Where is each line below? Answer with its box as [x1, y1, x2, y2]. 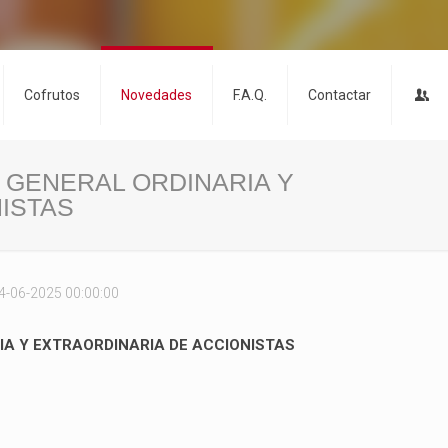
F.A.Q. [233, 87, 267, 103]
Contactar [308, 87, 371, 103]
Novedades [121, 87, 192, 103]
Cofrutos [24, 87, 80, 103]
